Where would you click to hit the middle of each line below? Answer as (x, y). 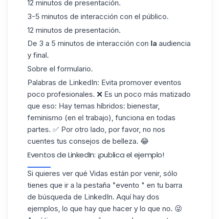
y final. (38, 55)
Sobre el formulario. (60, 69)
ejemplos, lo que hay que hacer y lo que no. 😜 (105, 208)
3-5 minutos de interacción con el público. (98, 16)
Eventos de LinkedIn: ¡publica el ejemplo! (96, 154)
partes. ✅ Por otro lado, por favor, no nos (96, 129)
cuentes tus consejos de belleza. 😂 (88, 141)
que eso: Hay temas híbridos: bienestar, (94, 106)
